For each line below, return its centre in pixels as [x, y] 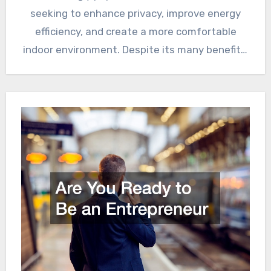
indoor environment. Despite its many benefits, [135, 50]
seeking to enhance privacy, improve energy [135, 14]
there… [135, 68]
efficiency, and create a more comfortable [135, 32]
